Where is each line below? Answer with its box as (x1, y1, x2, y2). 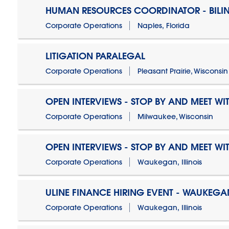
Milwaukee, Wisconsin (138, 112, 214, 121)
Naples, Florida (138, 21, 190, 30)
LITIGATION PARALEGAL (45, 50, 146, 62)
